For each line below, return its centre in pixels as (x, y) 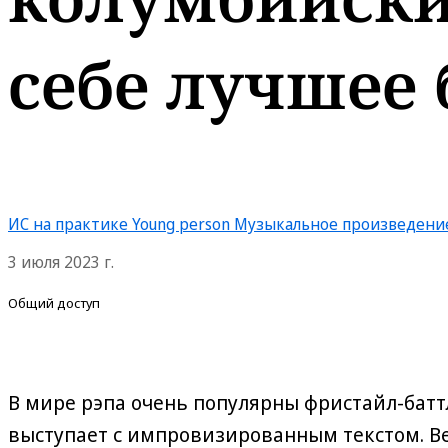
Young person (181, 224)
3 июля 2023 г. (61, 262)
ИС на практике (68, 224)
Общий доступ (54, 303)
